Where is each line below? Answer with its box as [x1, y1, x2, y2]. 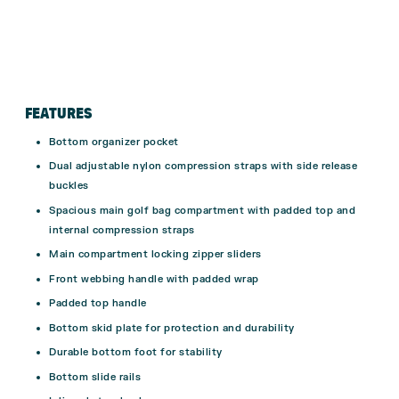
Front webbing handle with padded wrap [49, 272, 259, 286]
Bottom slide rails [49, 370, 141, 384]
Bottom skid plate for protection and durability [49, 321, 295, 335]
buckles [49, 179, 89, 193]
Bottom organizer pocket [49, 134, 179, 149]
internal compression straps [49, 223, 195, 237]
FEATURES [24, 102, 92, 122]
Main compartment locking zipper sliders [49, 248, 262, 262]
